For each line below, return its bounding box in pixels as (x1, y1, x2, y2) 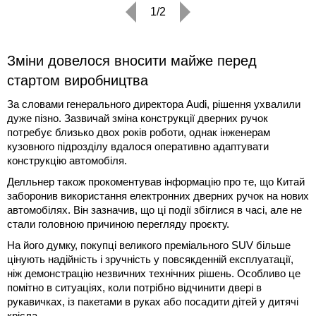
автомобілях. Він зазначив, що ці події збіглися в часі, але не (7, 203, 302, 216)
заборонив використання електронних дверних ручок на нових (7, 189, 309, 202)
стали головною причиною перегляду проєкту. (7, 217, 229, 230)
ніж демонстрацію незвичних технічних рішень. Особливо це (7, 267, 300, 279)
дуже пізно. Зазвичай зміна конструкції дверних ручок (7, 111, 268, 124)
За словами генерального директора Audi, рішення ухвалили (7, 97, 300, 110)
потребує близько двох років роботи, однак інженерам (7, 126, 270, 138)
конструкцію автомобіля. (7, 154, 127, 166)
